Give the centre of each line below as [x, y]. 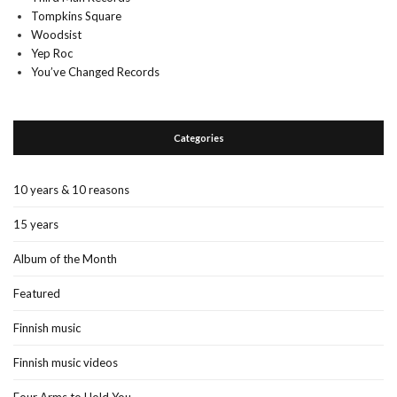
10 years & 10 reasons [71, 190]
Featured [37, 293]
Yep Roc [52, 53]
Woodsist [56, 35]
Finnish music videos [66, 362]
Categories [198, 138]
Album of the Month [65, 259]
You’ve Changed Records [95, 72]
